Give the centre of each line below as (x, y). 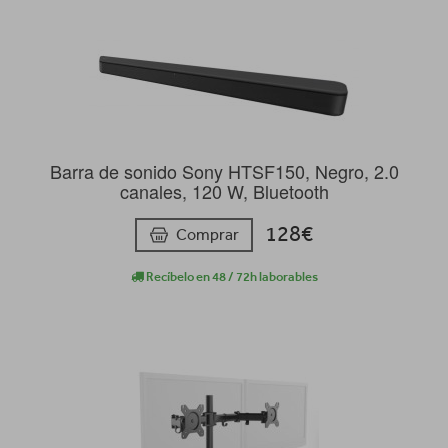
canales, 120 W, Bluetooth (224, 191)
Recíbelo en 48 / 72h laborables (230, 276)
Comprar (207, 234)
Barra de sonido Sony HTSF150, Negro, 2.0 (224, 171)
